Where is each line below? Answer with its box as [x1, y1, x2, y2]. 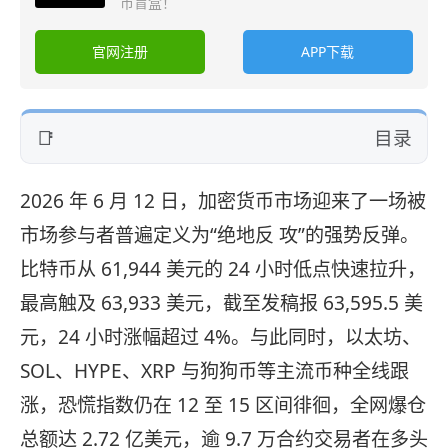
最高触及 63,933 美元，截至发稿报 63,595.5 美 [20, 290, 423, 317]
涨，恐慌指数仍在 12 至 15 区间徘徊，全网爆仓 [20, 392, 426, 419]
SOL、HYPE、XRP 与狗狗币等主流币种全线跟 [20, 358, 409, 385]
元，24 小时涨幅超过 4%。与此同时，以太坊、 [20, 324, 421, 351]
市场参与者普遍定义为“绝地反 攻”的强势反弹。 [20, 222, 419, 249]
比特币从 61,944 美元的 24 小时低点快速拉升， [20, 256, 426, 283]
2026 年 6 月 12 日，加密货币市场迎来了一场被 [20, 188, 426, 215]
